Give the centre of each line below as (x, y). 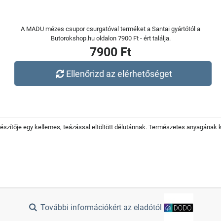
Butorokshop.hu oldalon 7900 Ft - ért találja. (110, 38)
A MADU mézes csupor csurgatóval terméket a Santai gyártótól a (110, 29)
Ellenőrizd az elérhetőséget (119, 74)
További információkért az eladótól (101, 208)
